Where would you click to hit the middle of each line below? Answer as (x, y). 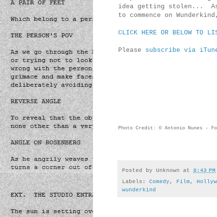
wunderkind (139, 190)
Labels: (136, 182)
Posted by (139, 170)
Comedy (159, 182)
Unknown (168, 170)
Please (132, 50)
